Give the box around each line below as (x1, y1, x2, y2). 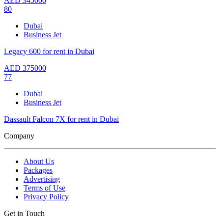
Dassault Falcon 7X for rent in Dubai (4, 114, 119, 123)
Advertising (24, 174, 60, 183)
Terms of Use (24, 183, 65, 192)
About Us (24, 157, 54, 165)
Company (4, 131, 34, 140)
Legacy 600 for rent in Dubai (4, 47, 94, 55)
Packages (24, 165, 53, 174)
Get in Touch (4, 209, 45, 218)
